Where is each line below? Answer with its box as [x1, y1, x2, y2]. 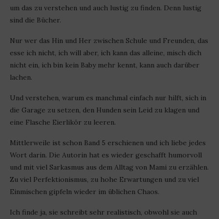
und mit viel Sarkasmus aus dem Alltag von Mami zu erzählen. [10, 163, 209, 172]
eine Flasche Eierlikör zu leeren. [10, 118, 116, 127]
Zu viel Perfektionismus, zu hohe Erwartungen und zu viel [10, 175, 199, 184]
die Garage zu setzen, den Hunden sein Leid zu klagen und [10, 106, 199, 115]
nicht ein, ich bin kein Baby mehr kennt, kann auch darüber [10, 61, 199, 70]
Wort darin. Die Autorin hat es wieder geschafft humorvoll [10, 151, 202, 160]
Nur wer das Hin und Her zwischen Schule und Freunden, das [10, 36, 208, 45]
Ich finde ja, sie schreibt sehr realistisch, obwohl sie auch [10, 208, 197, 217]
